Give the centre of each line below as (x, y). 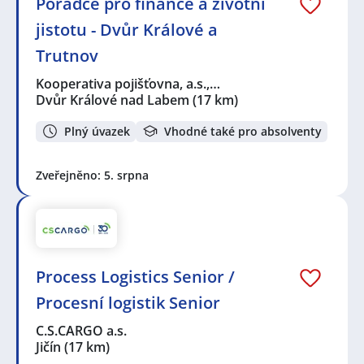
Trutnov (67, 55)
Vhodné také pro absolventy (243, 131)
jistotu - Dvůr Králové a (127, 29)
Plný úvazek (97, 131)
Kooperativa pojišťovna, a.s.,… (129, 83)
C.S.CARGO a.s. (82, 330)
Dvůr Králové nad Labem (113, 100)
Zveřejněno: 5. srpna (92, 175)
